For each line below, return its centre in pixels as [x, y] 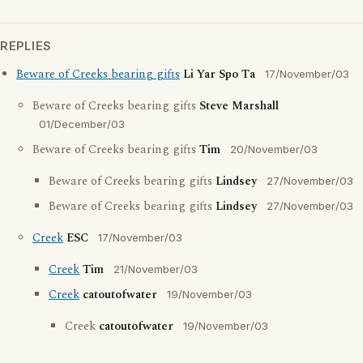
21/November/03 [156, 269]
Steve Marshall [239, 107]
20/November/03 [274, 149]
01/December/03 [82, 124]
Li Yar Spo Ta [219, 75]
